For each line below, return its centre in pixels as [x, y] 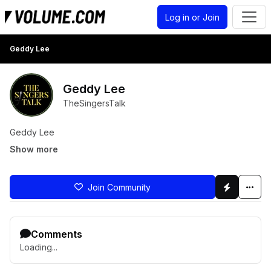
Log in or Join [192, 17]
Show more [34, 149]
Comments [57, 234]
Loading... [39, 247]
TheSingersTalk [94, 103]
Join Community [117, 187]
